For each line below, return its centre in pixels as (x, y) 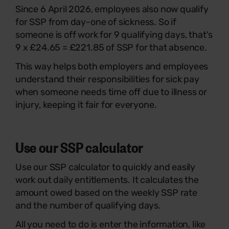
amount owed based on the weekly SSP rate (106, 192)
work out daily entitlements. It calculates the (107, 180)
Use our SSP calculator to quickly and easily (106, 167)
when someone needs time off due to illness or (111, 92)
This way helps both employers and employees (112, 66)
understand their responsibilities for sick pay (107, 79)
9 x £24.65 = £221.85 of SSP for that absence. (112, 47)
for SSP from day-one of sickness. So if (96, 22)
